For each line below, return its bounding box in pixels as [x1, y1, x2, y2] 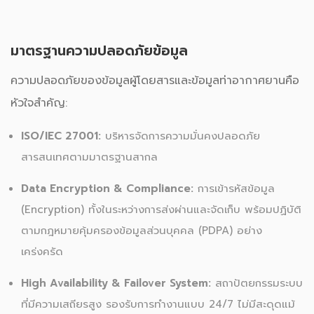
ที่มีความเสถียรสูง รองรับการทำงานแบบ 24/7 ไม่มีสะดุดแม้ [21, 296, 295, 313]
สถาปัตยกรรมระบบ [211, 275, 303, 292]
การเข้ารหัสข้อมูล [193, 181, 275, 197]
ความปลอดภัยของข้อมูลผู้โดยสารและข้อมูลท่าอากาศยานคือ [11, 72, 299, 90]
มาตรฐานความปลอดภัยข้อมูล [11, 41, 193, 62]
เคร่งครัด [21, 244, 63, 260]
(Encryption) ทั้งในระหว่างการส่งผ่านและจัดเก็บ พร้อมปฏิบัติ [21, 202, 301, 218]
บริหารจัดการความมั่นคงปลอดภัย [101, 128, 260, 144]
